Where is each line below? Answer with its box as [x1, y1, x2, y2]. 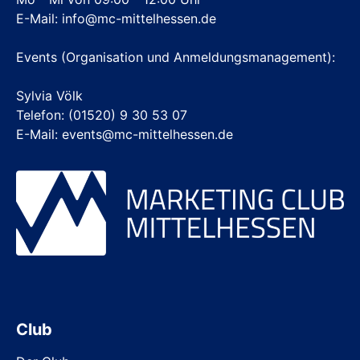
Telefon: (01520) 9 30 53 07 [16, 107, 187, 123]
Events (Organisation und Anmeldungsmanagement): [16, 49, 335, 65]
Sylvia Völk [16, 88, 83, 104]
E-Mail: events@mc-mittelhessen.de [16, 126, 233, 142]
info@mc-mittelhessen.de [62, 10, 216, 27]
